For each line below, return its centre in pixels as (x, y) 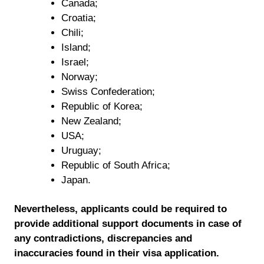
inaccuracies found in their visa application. (117, 253)
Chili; (72, 33)
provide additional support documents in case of (128, 224)
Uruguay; (81, 151)
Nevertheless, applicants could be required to (121, 209)
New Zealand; (91, 121)
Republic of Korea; (102, 106)
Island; (76, 47)
